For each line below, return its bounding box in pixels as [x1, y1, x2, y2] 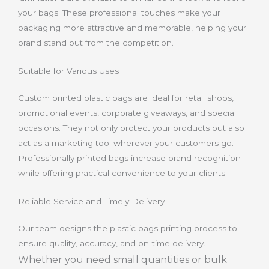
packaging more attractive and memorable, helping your [18, 22, 246, 32]
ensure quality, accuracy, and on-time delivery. [18, 238, 205, 248]
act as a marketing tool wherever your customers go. [18, 138, 234, 148]
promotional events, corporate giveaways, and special [18, 107, 236, 118]
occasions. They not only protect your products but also [18, 122, 244, 133]
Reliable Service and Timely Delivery [18, 196, 165, 206]
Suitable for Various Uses [18, 65, 119, 76]
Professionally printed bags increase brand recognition [18, 153, 241, 163]
